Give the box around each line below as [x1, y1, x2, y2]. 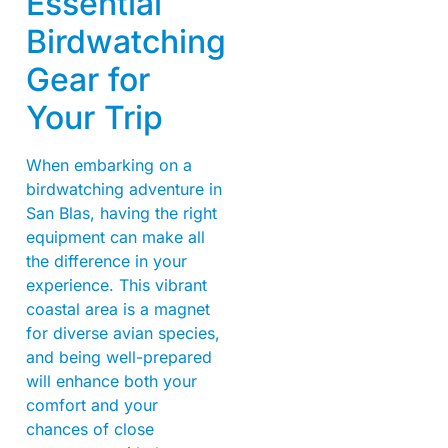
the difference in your [26, 251, 187, 272]
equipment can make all [26, 227, 205, 248]
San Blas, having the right [26, 203, 217, 224]
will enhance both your [26, 371, 197, 392]
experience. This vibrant [26, 275, 207, 296]
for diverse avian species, [26, 323, 220, 344]
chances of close [26, 419, 154, 440]
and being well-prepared [26, 347, 212, 368]
